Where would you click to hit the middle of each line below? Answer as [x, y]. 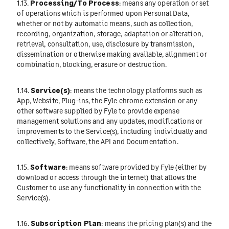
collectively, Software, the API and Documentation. [98, 141]
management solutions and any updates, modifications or [110, 121]
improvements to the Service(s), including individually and [112, 131]
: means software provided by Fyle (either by [136, 167]
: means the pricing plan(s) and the [156, 223]
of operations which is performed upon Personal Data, [103, 13]
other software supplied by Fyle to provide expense [98, 110]
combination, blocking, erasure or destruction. [92, 64]
